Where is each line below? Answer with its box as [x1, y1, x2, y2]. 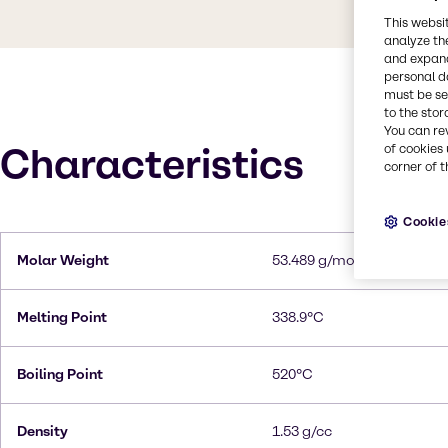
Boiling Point [17, 366, 103, 383]
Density [17, 423, 68, 440]
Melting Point [17, 309, 107, 326]
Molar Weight [17, 252, 109, 269]
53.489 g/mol [272, 252, 359, 269]
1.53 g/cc [272, 423, 332, 440]
